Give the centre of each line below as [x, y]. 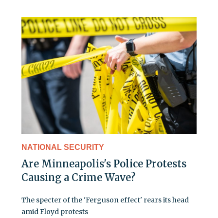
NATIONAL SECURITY [63, 147]
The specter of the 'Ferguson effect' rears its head [105, 200]
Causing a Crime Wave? [78, 177]
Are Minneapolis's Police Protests [104, 163]
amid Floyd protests [55, 211]
